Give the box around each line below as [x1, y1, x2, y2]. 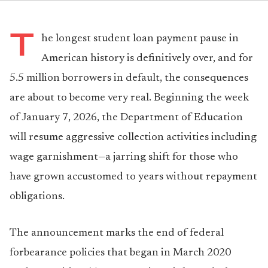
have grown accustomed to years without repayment [10, 172, 257, 182]
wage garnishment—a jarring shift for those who [10, 152, 238, 163]
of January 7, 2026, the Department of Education [10, 112, 243, 123]
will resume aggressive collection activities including [10, 132, 257, 143]
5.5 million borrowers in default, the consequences [10, 73, 248, 84]
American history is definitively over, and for [41, 53, 253, 64]
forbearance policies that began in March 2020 [10, 248, 231, 258]
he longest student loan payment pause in [41, 33, 239, 44]
